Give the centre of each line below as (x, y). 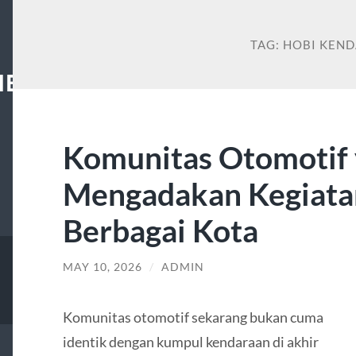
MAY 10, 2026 (102, 267)
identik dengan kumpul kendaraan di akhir (190, 341)
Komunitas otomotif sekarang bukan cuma (193, 317)
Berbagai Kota (160, 230)
